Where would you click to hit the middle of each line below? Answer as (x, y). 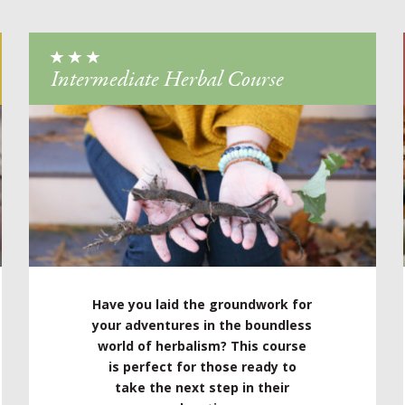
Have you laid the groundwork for (202, 304)
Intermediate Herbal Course (167, 80)
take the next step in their (202, 387)
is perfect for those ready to (202, 367)
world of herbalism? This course (202, 346)
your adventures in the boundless (202, 325)
